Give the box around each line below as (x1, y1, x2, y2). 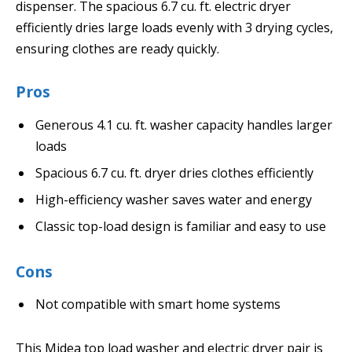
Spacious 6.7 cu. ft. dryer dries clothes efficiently (35, 163, 313, 181)
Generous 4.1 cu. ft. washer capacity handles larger (35, 115, 332, 134)
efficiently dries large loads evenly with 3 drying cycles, (16, 19, 333, 37)
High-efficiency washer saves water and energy (35, 190, 312, 208)
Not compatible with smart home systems (35, 295, 280, 313)
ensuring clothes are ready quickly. (16, 40, 219, 58)
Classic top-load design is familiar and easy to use (35, 217, 326, 235)
